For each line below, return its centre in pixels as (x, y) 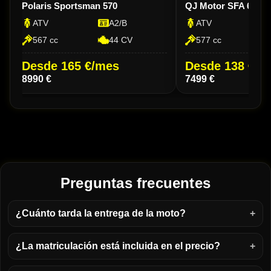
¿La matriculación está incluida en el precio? (118, 246)
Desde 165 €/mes (70, 66)
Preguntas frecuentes (135, 183)
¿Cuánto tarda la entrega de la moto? (101, 214)
